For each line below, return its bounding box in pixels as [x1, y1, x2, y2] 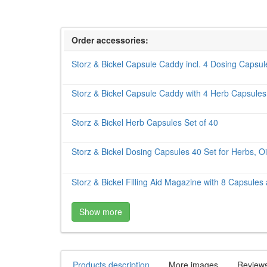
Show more [79, 206, 122, 218]
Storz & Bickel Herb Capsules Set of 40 [71, 116, 218, 129]
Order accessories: [71, 34, 148, 46]
